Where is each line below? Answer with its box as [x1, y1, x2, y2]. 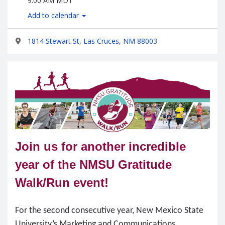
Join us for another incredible [15, 140, 186, 154]
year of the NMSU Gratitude [15, 158, 172, 172]
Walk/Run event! [15, 176, 108, 190]
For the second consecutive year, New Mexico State [15, 206, 203, 216]
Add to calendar [28, 11, 81, 20]
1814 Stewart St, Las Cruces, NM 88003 [28, 36, 157, 46]
